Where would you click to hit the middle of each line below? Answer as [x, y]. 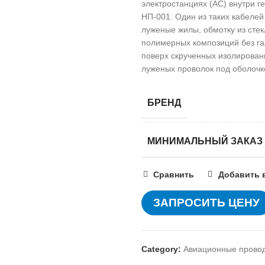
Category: [161, 249]
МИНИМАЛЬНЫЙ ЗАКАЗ [205, 141]
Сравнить [174, 174]
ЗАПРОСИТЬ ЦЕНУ [206, 202]
